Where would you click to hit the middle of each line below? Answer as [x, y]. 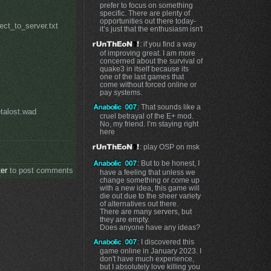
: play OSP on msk [169, 147]
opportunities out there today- [148, 21]
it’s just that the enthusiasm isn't [151, 29]
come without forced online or [148, 84]
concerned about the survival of [151, 60]
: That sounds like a [169, 107]
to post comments [40, 171]
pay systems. [121, 92]
